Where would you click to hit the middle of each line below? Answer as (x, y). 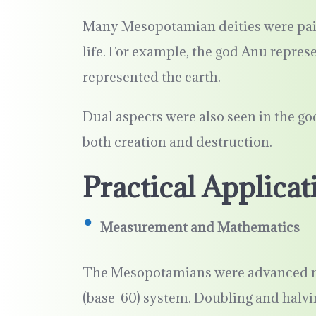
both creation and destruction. (177, 141)
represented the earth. (152, 77)
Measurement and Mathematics (200, 227)
